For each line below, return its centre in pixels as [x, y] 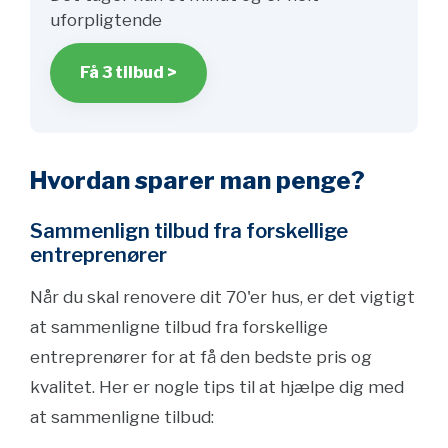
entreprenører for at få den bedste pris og [201, 357]
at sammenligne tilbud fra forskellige [179, 327]
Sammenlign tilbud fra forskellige [189, 231]
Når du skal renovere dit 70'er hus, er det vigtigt [222, 297]
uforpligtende [106, 20]
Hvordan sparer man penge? [197, 180]
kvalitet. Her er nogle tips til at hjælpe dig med [217, 387]
